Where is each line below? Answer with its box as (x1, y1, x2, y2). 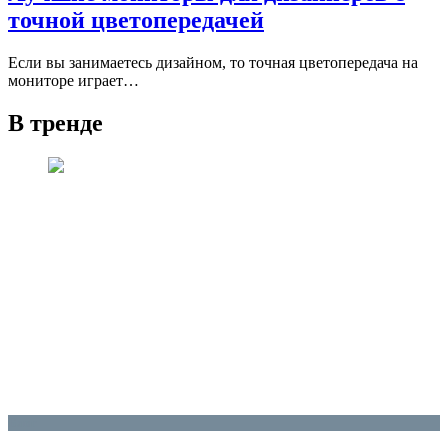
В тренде (8, 110, 103, 137)
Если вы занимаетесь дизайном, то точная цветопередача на (8, 54, 418, 72)
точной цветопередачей (8, 7, 264, 34)
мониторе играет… (8, 72, 139, 90)
